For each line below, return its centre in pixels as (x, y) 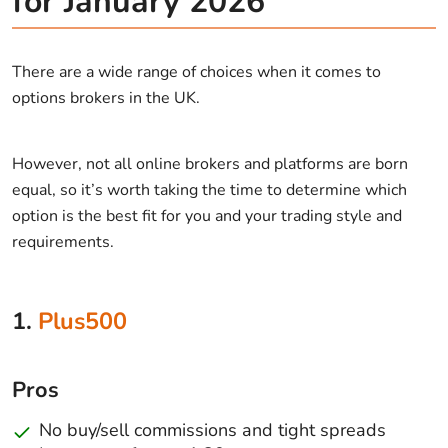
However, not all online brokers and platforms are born (210, 163)
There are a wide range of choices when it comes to (196, 71)
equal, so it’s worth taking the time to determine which (209, 189)
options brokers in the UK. (106, 97)
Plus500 (82, 320)
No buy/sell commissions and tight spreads (212, 429)
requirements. (63, 241)
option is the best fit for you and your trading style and (207, 215)
